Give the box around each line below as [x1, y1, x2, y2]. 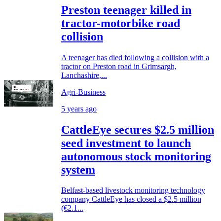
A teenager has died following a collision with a [61, 53, 209, 62]
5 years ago [61, 104, 97, 113]
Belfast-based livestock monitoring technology [61, 186, 205, 195]
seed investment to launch [61, 136, 191, 149]
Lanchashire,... [61, 71, 107, 79]
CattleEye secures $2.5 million [61, 123, 214, 136]
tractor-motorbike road [61, 16, 180, 30]
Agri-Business [61, 87, 106, 96]
